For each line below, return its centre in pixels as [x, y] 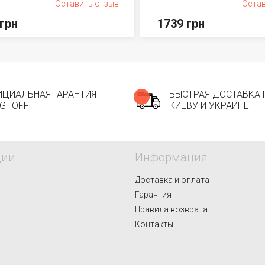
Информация [171, 157]
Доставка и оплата [172, 180]
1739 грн [181, 24]
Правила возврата [171, 209]
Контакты [154, 224]
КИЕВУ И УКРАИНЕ [209, 106]
